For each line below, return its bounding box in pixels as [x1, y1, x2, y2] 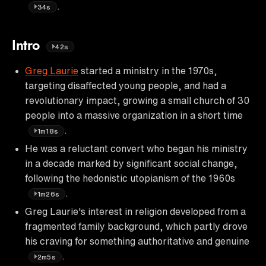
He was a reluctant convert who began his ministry [25, 143, 248, 153]
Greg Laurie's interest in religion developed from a [25, 206, 246, 216]
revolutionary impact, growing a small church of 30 [25, 95, 249, 105]
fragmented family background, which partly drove [25, 221, 248, 231]
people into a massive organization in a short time [25, 110, 243, 120]
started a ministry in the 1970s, [78, 65, 217, 75]
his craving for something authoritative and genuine [25, 236, 249, 246]
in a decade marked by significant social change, [25, 158, 237, 168]
